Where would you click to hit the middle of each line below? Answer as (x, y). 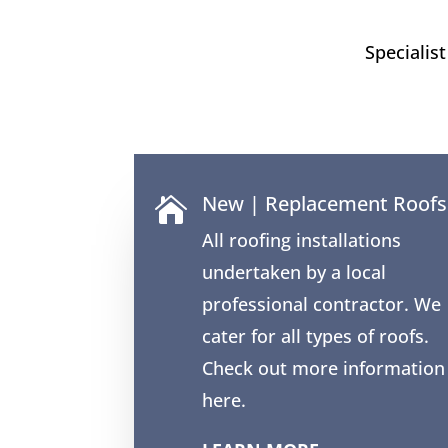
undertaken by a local (293, 272)
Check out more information (323, 368)
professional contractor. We (321, 304)
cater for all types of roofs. (315, 336)
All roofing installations (301, 240)
